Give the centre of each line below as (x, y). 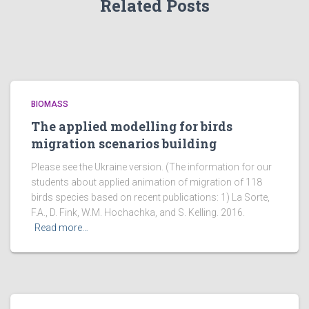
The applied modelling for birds (132, 126)
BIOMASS (50, 104)
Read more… (61, 228)
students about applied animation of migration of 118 (147, 182)
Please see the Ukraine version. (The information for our (151, 167)
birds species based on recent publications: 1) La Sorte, (150, 197)
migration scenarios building (124, 143)
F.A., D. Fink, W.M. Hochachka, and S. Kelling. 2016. (138, 212)
